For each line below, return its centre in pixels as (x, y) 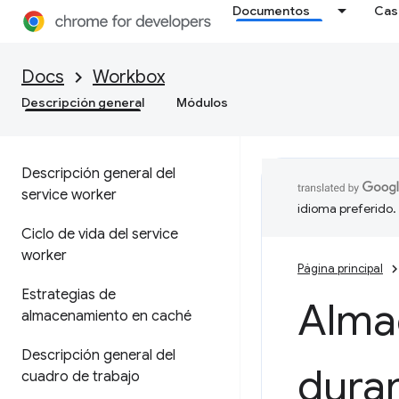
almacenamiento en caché (106, 316)
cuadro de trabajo (81, 377)
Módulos (202, 102)
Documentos (272, 11)
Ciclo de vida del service (100, 234)
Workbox (129, 77)
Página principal (340, 269)
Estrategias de (69, 295)
